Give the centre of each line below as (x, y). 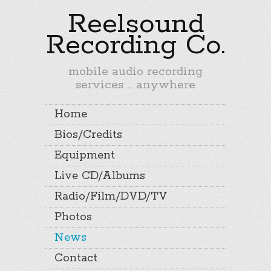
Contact (76, 258)
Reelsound (135, 24)
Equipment (85, 155)
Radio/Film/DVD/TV (111, 197)
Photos (73, 217)
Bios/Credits (88, 135)
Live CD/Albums (100, 176)
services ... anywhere (135, 85)
